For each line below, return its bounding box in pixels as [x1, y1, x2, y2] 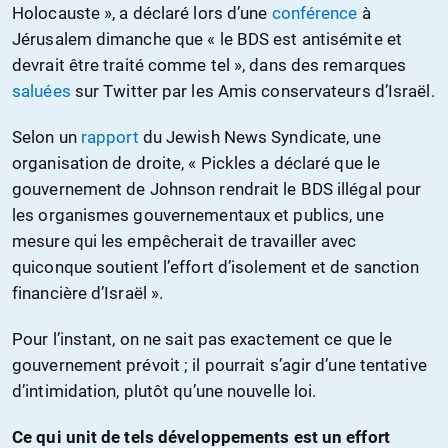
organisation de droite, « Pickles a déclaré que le [12, 153, 381, 174]
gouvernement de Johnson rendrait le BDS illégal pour [12, 179, 422, 200]
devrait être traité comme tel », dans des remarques [12, 55, 407, 76]
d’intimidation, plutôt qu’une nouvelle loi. [12, 381, 317, 402]
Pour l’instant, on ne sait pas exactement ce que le [12, 329, 393, 350]
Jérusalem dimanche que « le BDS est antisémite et [12, 29, 402, 50]
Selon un [12, 127, 81, 148]
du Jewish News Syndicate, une [138, 127, 381, 148]
